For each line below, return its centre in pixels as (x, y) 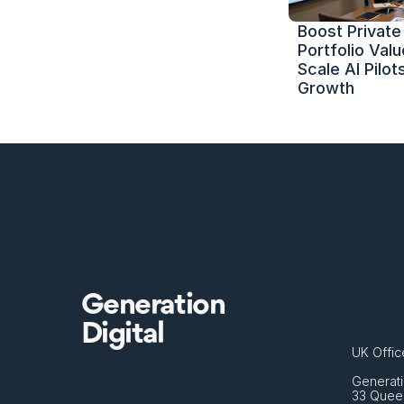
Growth (326, 88)
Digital (123, 335)
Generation (153, 306)
